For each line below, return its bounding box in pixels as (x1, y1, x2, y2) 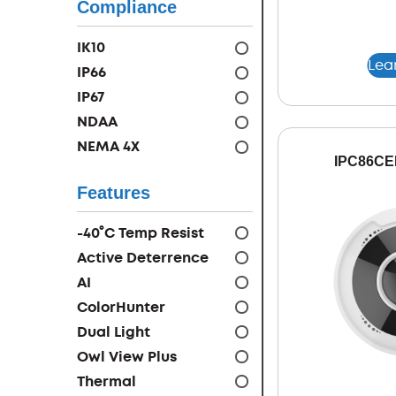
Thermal (77, 371, 136, 391)
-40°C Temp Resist (77, 223, 204, 242)
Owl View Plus (77, 346, 177, 366)
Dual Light (77, 322, 150, 341)
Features (77, 183, 150, 203)
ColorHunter (77, 297, 165, 316)
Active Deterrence (77, 247, 209, 267)
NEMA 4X (77, 137, 140, 156)
